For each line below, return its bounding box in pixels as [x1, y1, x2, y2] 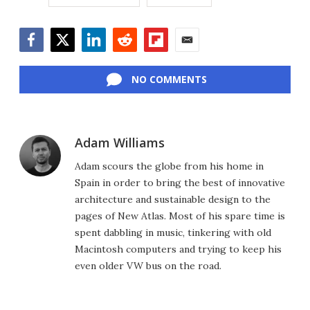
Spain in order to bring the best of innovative [75, 176, 285, 190]
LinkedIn [81, 51, 126, 67]
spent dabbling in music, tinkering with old [75, 226, 271, 239]
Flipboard [143, 51, 192, 67]
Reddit [112, 51, 145, 67]
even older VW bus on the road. [75, 259, 221, 273]
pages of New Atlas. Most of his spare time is [75, 210, 285, 223]
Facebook [19, 51, 69, 67]
